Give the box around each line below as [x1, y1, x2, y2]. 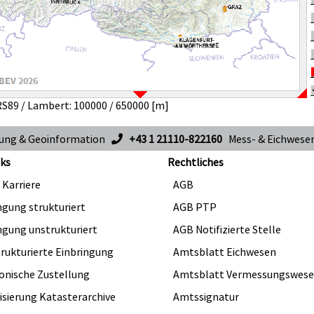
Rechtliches [168, 155, 224, 169]
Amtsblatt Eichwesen [173, 245, 276, 259]
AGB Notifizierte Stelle [173, 222, 281, 236]
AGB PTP [173, 200, 217, 214]
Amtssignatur [173, 289, 239, 303]
